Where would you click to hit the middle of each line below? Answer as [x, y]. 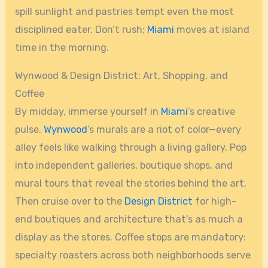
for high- [215, 201]
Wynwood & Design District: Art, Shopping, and [122, 75]
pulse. [30, 129]
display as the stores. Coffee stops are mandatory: [131, 237]
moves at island [212, 30]
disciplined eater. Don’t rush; [81, 30]
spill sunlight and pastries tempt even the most [125, 12]
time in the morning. [62, 48]
